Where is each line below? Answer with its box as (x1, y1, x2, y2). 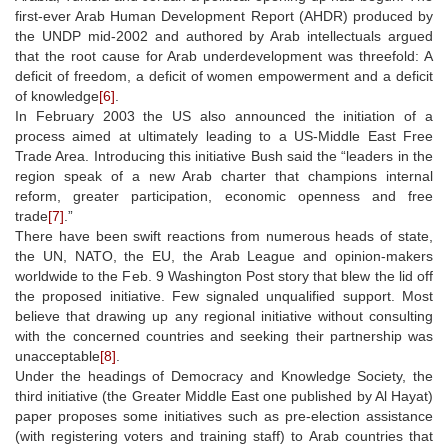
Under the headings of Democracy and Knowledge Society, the (15, 367, 433, 384)
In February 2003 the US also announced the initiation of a (15, 107, 433, 124)
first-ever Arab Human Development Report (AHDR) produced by (15, 7, 433, 24)
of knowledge (15, 87, 99, 104)
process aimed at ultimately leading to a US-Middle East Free (15, 127, 433, 144)
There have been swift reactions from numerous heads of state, (15, 227, 433, 244)
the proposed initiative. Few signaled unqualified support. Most (15, 287, 433, 304)
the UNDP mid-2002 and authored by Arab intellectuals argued (15, 27, 433, 44)
